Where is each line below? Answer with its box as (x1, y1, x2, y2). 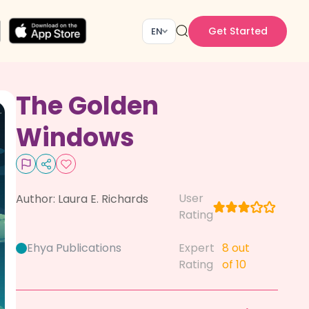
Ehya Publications (27, 240, 121, 256)
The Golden (16, 88, 159, 123)
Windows (16, 120, 134, 155)
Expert (178, 240, 215, 256)
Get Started (208, 23, 268, 38)
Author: (16, 191, 58, 207)
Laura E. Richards (58, 191, 148, 207)
